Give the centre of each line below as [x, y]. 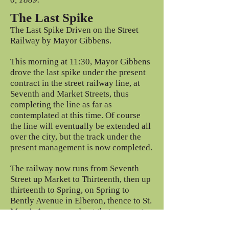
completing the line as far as [61, 105]
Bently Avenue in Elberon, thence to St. [81, 201]
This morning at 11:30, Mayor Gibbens [80, 62]
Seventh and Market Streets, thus [70, 94]
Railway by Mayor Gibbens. [61, 41]
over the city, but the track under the [76, 137]
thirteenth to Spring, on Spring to [70, 190]
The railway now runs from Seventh [75, 168]
